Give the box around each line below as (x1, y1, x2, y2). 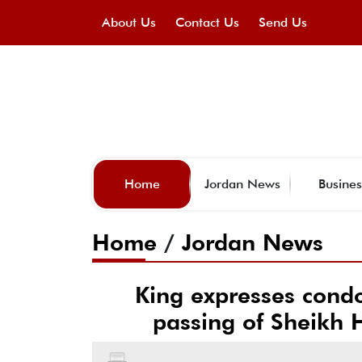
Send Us (259, 15, 307, 30)
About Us (102, 15, 156, 30)
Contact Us (175, 15, 239, 30)
